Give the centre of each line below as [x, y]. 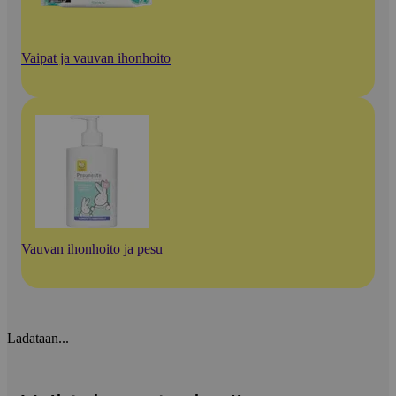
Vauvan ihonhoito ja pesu [92, 249]
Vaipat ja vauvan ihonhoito [96, 58]
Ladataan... [38, 339]
